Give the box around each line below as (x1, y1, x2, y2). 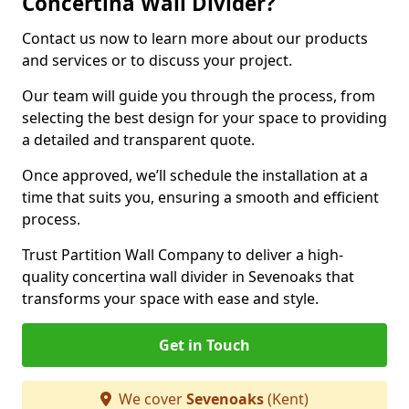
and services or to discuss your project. (22, 50, 296, 70)
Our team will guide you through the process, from (22, 86, 375, 106)
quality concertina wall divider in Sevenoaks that (22, 267, 354, 287)
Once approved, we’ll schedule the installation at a (22, 165, 368, 185)
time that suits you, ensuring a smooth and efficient (22, 187, 379, 207)
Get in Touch (159, 335, 250, 355)
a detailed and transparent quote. (22, 130, 258, 150)
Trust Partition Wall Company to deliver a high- (22, 245, 343, 265)
